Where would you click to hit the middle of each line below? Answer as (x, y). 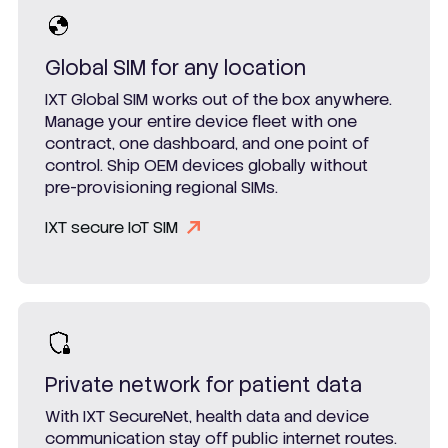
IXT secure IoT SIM (111, 227)
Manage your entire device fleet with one (201, 121)
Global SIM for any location (175, 67)
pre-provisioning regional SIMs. (161, 187)
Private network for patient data (203, 385)
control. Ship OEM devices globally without (206, 165)
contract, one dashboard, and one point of (207, 143)
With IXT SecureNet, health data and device (207, 417)
